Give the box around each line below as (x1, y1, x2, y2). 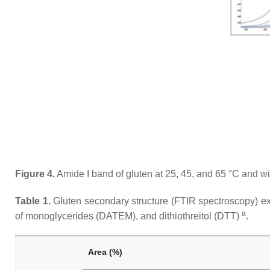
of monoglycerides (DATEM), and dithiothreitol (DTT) (15, 211, 242, 221)
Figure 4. (15, 169, 55, 179)
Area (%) (88, 247, 122, 257)
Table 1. (15, 196, 51, 206)
